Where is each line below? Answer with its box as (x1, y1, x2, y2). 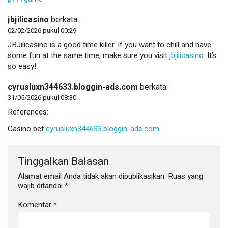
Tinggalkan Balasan (18, 153, 109, 169)
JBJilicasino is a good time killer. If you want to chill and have (8, 39, 211, 50)
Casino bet (8, 123, 46, 134)
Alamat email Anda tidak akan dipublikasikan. (18, 170, 166, 182)
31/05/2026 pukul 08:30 (8, 92, 76, 102)
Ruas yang (168, 170, 203, 182)
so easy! (8, 60, 36, 72)
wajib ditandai (18, 180, 65, 191)
